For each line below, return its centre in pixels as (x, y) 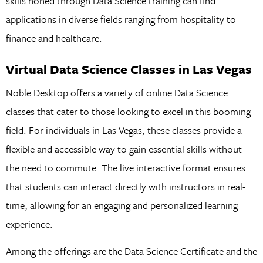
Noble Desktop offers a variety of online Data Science (117, 92)
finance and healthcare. (54, 38)
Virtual (26, 69)
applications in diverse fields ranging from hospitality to (121, 19)
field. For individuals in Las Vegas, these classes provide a (124, 130)
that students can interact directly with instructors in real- (125, 186)
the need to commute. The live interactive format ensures (125, 167)
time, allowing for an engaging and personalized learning (122, 205)
